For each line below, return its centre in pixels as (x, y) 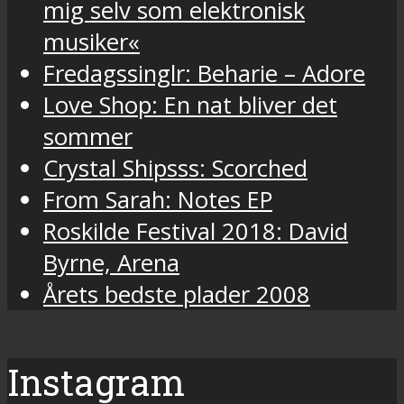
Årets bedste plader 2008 (177, 294)
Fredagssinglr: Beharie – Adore (204, 73)
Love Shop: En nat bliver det (190, 105)
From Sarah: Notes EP (158, 199)
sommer (88, 136)
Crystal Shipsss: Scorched (175, 168)
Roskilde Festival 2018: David (196, 231)
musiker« (92, 41)
